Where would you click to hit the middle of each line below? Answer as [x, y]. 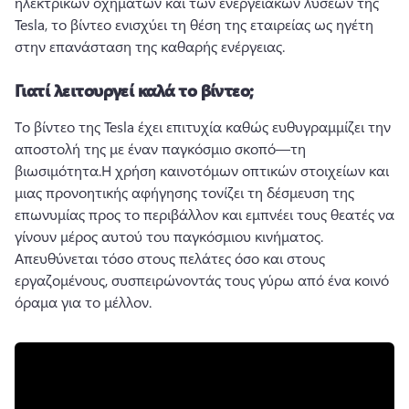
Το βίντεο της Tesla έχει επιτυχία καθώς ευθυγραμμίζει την [203, 126]
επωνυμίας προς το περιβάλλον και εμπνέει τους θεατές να [204, 214]
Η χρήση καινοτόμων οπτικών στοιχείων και [245, 170]
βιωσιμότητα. [58, 170]
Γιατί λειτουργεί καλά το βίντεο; [134, 90]
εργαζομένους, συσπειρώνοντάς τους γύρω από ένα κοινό [202, 280]
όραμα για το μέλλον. [83, 302]
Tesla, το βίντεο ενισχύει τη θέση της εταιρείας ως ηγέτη [194, 24]
